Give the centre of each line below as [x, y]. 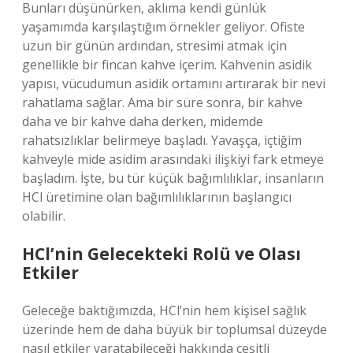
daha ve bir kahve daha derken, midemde [143, 121]
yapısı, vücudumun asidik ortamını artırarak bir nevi [174, 84]
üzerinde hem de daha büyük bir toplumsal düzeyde [175, 329]
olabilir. [44, 216]
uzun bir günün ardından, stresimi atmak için [154, 46]
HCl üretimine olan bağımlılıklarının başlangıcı [157, 197]
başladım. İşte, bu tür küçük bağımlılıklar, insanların [173, 178]
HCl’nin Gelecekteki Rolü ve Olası [162, 254]
